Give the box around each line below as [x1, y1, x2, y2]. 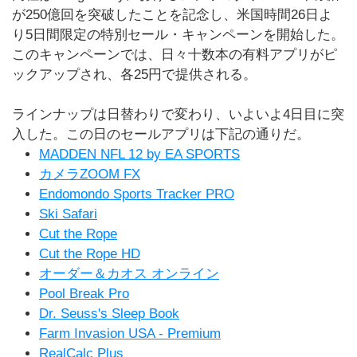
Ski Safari [39, 206, 97, 222]
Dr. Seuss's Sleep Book [39, 306, 179, 321]
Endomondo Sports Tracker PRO [39, 186, 234, 202]
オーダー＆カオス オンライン [39, 266, 219, 281]
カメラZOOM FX [39, 167, 140, 182]
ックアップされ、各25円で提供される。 [12, 67, 257, 82]
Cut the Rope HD [39, 246, 140, 261]
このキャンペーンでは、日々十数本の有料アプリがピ [12, 47, 337, 62]
